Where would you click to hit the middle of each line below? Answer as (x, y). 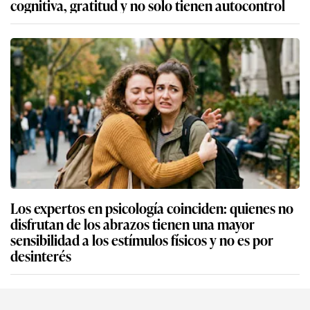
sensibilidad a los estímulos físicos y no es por (142, 239)
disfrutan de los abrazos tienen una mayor (133, 223)
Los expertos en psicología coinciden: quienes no (152, 207)
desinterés (41, 255)
